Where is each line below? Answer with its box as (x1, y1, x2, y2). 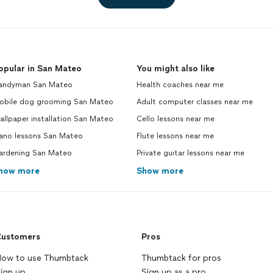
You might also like (136, 63, 214, 74)
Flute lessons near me (136, 132, 214, 140)
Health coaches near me (136, 80, 224, 89)
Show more (136, 166, 183, 176)
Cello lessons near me (136, 115, 214, 123)
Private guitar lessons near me (136, 149, 244, 157)
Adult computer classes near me (136, 97, 253, 106)
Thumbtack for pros (141, 253, 221, 263)
